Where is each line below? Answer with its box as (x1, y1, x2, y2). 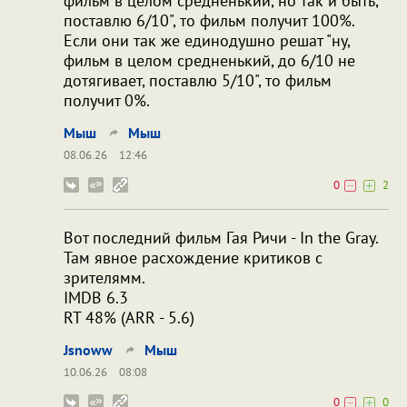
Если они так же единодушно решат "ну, (64, 29, 350, 51)
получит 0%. (64, 89, 150, 111)
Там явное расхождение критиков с (64, 246, 323, 268)
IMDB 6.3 (64, 286, 128, 308)
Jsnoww (64, 340, 113, 359)
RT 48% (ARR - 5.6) (64, 306, 194, 328)
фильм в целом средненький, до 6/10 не (64, 49, 355, 71)
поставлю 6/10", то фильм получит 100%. (64, 9, 355, 31)
